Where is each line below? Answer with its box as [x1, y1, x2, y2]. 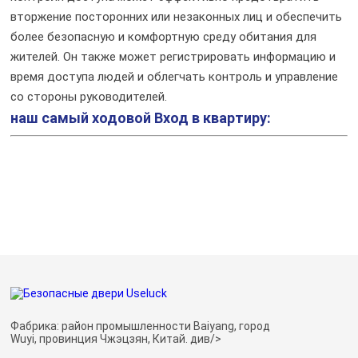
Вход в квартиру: [151, 109, 272, 126]
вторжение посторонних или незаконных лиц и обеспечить [10, 9, 343, 24]
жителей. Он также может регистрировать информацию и [10, 49, 336, 64]
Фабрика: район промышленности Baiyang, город [10, 319, 271, 332]
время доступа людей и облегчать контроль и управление [10, 69, 339, 84]
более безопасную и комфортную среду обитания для [10, 29, 317, 44]
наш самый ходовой [10, 109, 152, 126]
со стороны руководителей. [10, 89, 168, 104]
